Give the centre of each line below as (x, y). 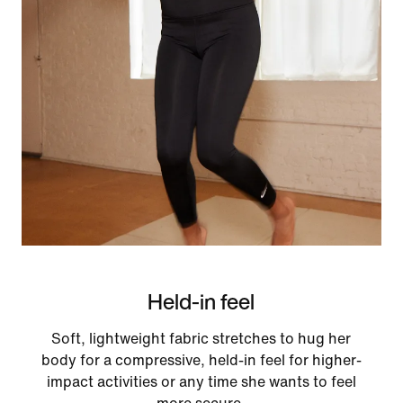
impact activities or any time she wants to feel (201, 381)
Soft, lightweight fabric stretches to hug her (201, 338)
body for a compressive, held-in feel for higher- (201, 360)
